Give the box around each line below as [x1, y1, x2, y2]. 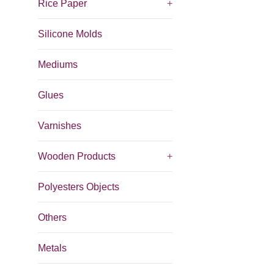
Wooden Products [38, 151, 116, 161]
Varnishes [38, 120, 81, 131]
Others [38, 212, 67, 223]
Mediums [38, 59, 78, 70]
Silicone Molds [38, 29, 102, 39]
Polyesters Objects [38, 182, 119, 192]
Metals [38, 243, 67, 253]
